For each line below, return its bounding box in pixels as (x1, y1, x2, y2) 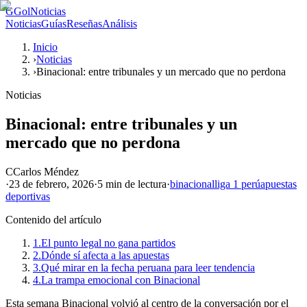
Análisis (102, 18, 137, 29)
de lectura (122, 177, 167, 190)
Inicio (33, 41, 58, 53)
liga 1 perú (214, 177, 260, 190)
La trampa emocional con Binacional (41, 273, 200, 286)
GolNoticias (14, 5, 66, 17)
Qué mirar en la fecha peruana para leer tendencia (41, 261, 255, 273)
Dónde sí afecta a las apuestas (41, 249, 169, 261)
